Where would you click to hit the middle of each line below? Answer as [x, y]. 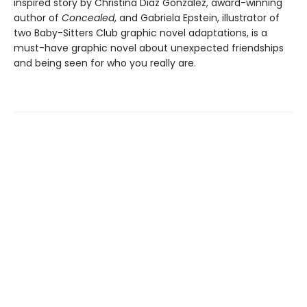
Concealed [88, 18]
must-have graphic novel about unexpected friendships [149, 48]
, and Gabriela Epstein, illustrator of [197, 18]
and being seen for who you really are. [105, 63]
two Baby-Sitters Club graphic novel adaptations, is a [140, 33]
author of [38, 18]
